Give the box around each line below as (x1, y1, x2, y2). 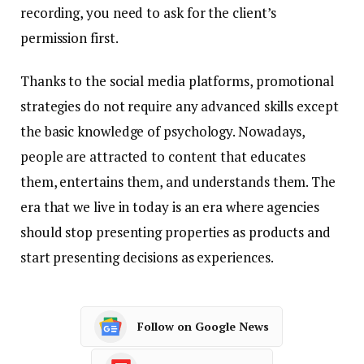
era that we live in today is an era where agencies (20, 197, 319, 216)
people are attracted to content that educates (20, 146, 306, 166)
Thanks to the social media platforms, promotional (20, 71, 334, 90)
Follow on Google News (136, 318, 269, 335)
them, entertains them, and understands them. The (20, 171, 336, 191)
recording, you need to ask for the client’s (20, 2, 277, 22)
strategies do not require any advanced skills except (20, 96, 339, 115)
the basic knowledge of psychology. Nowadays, (20, 121, 305, 141)
